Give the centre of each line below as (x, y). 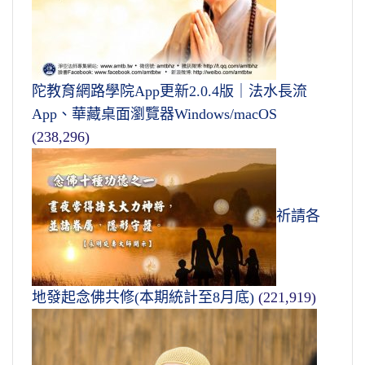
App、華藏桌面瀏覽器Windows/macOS (154, 114)
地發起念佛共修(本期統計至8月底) (143, 298)
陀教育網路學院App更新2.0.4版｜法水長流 (169, 92)
